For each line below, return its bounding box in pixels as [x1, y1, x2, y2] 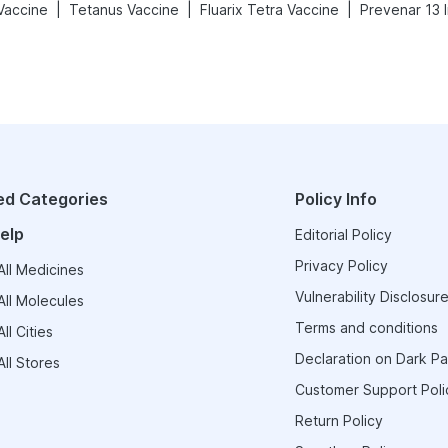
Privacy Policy [294, 257, 388, 274]
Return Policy [294, 412, 383, 429]
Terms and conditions [294, 319, 438, 336]
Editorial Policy [294, 226, 392, 243]
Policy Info [294, 189, 377, 209]
